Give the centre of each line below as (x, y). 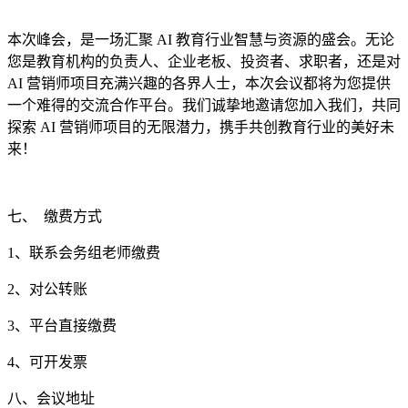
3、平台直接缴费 (62, 326)
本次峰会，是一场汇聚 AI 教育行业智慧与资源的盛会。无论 (201, 40)
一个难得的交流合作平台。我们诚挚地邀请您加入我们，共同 (204, 105)
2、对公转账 (47, 289)
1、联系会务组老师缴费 (84, 253)
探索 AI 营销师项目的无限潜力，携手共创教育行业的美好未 (201, 127)
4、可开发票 (47, 362)
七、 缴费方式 (55, 216)
